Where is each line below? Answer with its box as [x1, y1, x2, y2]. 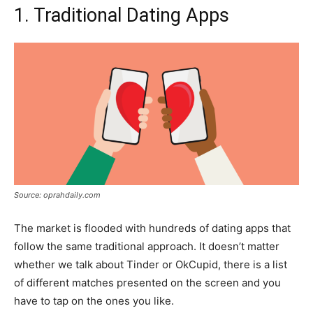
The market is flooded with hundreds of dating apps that [14, 221, 291, 235]
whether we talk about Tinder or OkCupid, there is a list [14, 257, 287, 271]
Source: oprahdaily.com [14, 189, 101, 200]
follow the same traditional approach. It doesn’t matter [14, 239, 279, 253]
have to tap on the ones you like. [14, 293, 174, 307]
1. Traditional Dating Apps [14, 3, 229, 27]
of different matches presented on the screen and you [14, 275, 281, 289]
